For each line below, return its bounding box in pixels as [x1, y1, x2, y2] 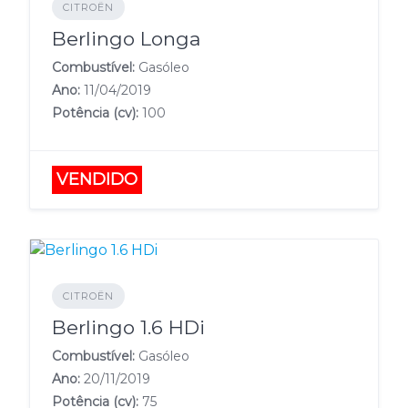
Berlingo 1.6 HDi [52, 316, 205, 339]
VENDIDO [56, 169, 138, 189]
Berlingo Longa [52, 27, 200, 50]
